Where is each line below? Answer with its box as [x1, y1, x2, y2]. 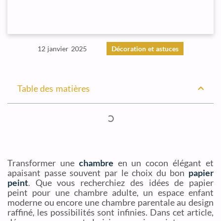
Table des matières [17, 83, 90, 94]
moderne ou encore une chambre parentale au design [7, 197, 214, 208]
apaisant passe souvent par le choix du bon [7, 167, 188, 178]
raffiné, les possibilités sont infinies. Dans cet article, [7, 207, 214, 218]
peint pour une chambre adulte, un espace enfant [7, 187, 214, 198]
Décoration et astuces [111, 44, 179, 53]
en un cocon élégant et [113, 157, 214, 168]
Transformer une [7, 157, 79, 168]
